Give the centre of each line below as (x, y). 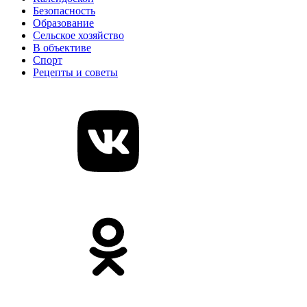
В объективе (62, 47)
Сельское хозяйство (78, 35)
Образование (63, 23)
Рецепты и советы (75, 72)
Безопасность (64, 10)
